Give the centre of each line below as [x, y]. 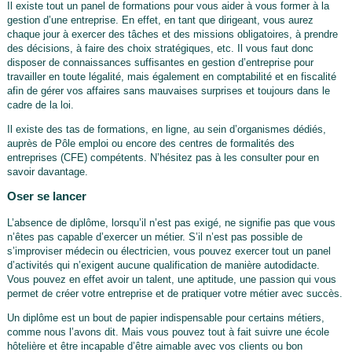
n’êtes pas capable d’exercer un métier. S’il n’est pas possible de [154, 236]
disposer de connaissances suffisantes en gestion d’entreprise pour [160, 62]
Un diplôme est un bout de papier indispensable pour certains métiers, [165, 317]
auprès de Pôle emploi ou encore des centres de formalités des [150, 143]
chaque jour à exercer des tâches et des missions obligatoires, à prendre [172, 34]
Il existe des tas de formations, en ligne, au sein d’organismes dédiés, [166, 129]
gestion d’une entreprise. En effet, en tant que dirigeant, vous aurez [160, 20]
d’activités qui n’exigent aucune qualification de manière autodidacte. [163, 265]
